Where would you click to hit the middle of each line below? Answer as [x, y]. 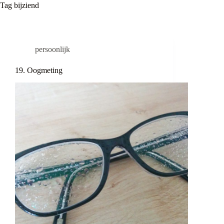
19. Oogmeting [39, 70]
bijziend [25, 5]
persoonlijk [52, 49]
